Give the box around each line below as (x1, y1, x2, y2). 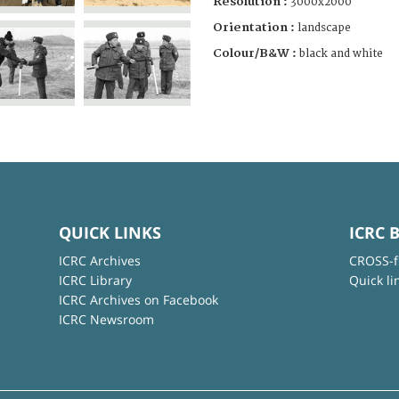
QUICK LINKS (58, 221, 161, 243)
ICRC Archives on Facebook (58, 290, 218, 308)
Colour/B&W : (213, 45, 299, 61)
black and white (299, 46, 383, 61)
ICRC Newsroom (58, 310, 154, 328)
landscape (297, 20, 351, 35)
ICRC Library (58, 271, 132, 289)
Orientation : (213, 20, 297, 35)
